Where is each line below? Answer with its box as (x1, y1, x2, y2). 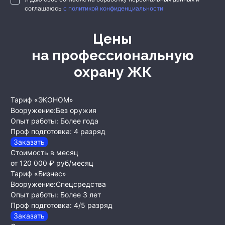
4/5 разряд (74, 201, 113, 210)
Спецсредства (56, 180, 106, 189)
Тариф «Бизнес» (11, 169, 66, 178)
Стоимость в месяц (11, 148, 78, 157)
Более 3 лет (60, 190, 101, 199)
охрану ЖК (73, 64, 152, 81)
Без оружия (56, 106, 96, 115)
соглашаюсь (25, 5, 63, 13)
